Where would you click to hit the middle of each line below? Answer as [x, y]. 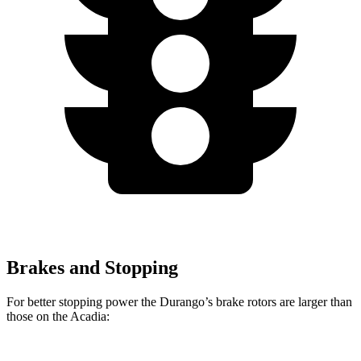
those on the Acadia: [58, 316]
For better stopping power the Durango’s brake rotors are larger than [179, 301]
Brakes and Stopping [92, 267]
